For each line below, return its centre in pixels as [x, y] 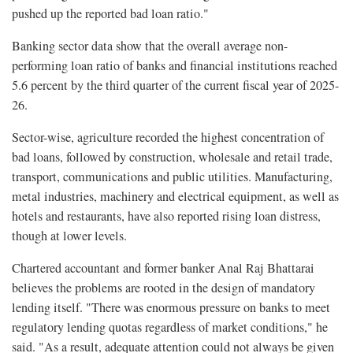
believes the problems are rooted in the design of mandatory [163, 288]
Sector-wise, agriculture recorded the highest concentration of [168, 137]
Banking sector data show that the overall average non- [150, 46]
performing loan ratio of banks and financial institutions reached [175, 66]
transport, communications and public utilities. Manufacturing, [172, 177]
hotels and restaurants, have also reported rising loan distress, [166, 216]
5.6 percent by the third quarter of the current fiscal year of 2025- [175, 85]
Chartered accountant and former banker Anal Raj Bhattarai [163, 268]
